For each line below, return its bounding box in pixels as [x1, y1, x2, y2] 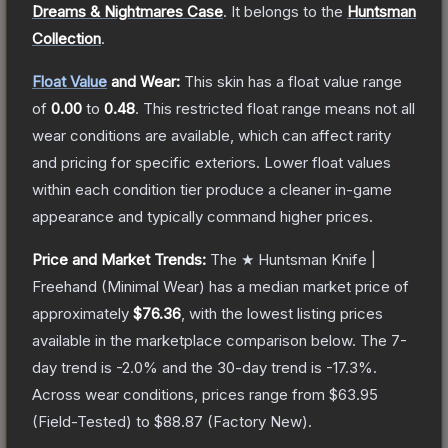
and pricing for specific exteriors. [32, 152, 260, 172]
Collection [32, 28, 101, 48]
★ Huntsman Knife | [241, 249, 376, 269]
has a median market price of [205, 276, 409, 296]
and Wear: [107, 71, 180, 91]
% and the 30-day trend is [143, 357, 326, 377]
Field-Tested [38, 411, 126, 431]
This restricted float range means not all [143, 98, 415, 118]
